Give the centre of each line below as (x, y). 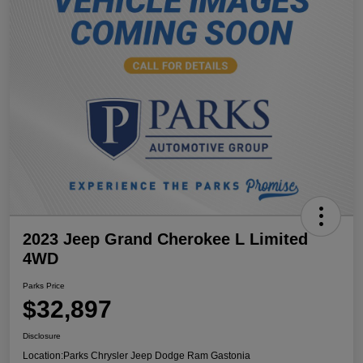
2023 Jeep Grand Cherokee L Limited (165, 239)
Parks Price (44, 285)
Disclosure (42, 335)
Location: (43, 355)
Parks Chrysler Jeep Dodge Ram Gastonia (157, 355)
